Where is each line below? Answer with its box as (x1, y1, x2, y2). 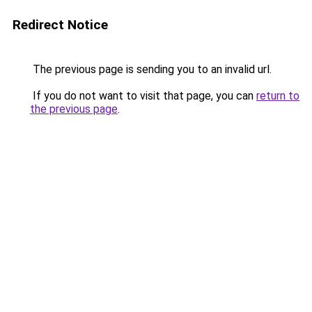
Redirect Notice (13, 17, 108, 33)
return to (256, 89, 299, 102)
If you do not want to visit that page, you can (30, 89, 256, 102)
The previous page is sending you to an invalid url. (30, 63, 272, 76)
